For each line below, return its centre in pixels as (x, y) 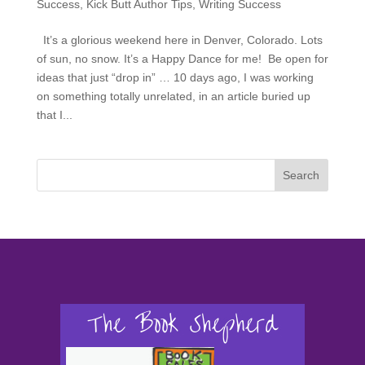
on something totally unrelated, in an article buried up (173, 97)
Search (301, 176)
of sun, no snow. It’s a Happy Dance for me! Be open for (182, 59)
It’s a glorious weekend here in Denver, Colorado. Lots (179, 40)
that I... (54, 115)
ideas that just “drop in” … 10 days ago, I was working (175, 78)
